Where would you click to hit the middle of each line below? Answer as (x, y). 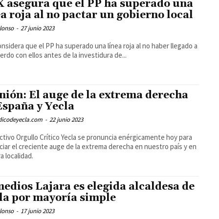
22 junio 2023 (66, 120)
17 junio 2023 (38, 211)
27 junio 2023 (38, 28)
